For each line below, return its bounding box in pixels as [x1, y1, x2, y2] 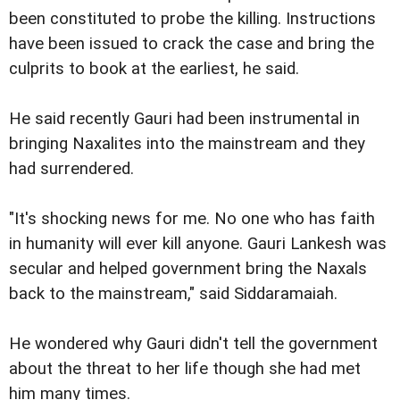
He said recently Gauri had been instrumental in [9, 109, 360, 129]
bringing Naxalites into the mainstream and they [9, 134, 365, 154]
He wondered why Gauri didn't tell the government [9, 334, 378, 354]
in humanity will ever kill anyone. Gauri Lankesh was [9, 234, 387, 254]
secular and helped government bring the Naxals [9, 259, 367, 279]
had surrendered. [9, 159, 134, 179]
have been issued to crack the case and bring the [9, 34, 374, 54]
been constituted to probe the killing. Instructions [9, 9, 376, 29]
